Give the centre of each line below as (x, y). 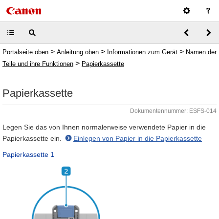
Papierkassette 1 (28, 154)
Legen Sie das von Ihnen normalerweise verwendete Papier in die (104, 127)
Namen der (201, 52)
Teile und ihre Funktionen (38, 64)
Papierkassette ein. (33, 138)
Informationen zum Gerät (142, 52)
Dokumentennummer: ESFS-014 (173, 111)
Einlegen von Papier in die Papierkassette (138, 138)
